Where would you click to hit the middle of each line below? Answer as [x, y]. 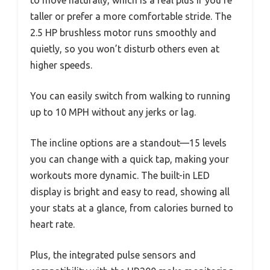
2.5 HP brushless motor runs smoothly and [123, 32]
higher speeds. [61, 65]
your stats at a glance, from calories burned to [132, 208]
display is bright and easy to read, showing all [130, 191]
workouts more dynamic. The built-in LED [120, 175]
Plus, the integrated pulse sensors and [113, 255]
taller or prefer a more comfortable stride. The [131, 16]
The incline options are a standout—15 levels [128, 143]
